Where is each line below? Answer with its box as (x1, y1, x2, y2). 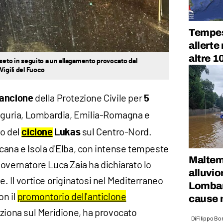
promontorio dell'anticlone (17, 190, 126, 203)
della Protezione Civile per (33, 92, 144, 104)
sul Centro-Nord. (80, 125, 152, 138)
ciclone (21, 127, 53, 138)
